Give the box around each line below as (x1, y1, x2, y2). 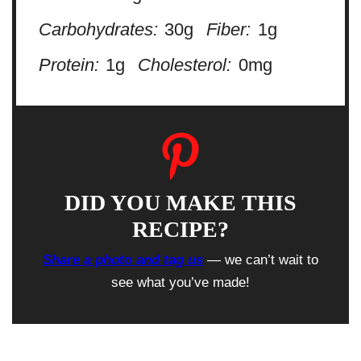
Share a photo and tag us (43, 251, 203, 267)
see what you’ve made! (111, 274, 250, 289)
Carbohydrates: (38, 19, 158, 40)
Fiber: (206, 19, 251, 40)
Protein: (38, 55, 99, 76)
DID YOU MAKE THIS (64, 189, 297, 215)
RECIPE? (132, 216, 229, 242)
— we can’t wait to (203, 251, 318, 267)
